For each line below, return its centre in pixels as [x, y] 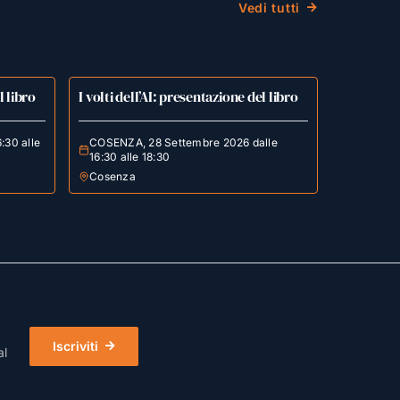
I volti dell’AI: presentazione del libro [188, 96]
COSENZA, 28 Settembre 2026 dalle [183, 142]
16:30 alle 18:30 [130, 156]
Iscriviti [75, 346]
